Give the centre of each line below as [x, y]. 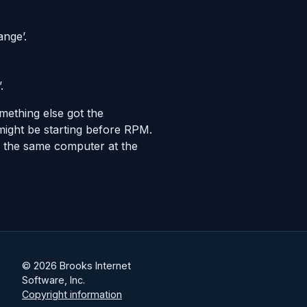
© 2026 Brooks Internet [76, 265]
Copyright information [72, 294]
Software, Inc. [53, 280]
